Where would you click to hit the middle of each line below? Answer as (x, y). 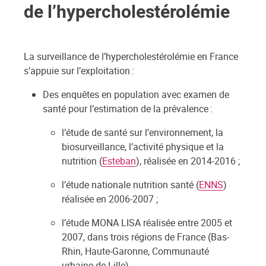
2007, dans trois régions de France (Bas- (145, 237)
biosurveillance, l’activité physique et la (143, 147)
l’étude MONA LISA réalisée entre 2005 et (147, 223)
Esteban (119, 161)
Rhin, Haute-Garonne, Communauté (135, 251)
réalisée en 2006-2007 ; (110, 199)
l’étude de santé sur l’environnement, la (142, 132)
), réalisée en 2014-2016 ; (188, 161)
